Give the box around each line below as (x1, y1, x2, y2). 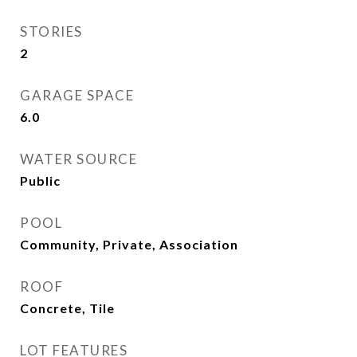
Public (20, 173, 61, 188)
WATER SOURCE (20, 151, 137, 167)
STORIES (20, 23, 83, 40)
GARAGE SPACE (20, 87, 134, 104)
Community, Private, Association (20, 237, 238, 252)
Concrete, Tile (20, 300, 115, 316)
